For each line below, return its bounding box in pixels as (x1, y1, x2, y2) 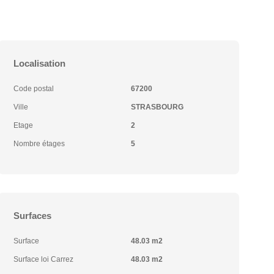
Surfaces (13, 210, 52, 221)
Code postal (13, 84, 54, 93)
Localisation (13, 58, 66, 68)
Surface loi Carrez (13, 255, 74, 264)
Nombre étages (13, 139, 65, 148)
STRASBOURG (130, 103, 183, 111)
